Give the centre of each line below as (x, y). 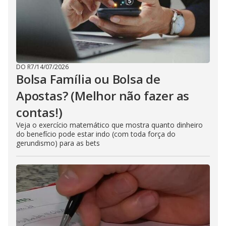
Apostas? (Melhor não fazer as (103, 96)
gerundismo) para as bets (58, 143)
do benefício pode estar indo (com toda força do (96, 134)
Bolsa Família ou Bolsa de (89, 79)
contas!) (39, 112)
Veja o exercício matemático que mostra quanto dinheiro (109, 125)
